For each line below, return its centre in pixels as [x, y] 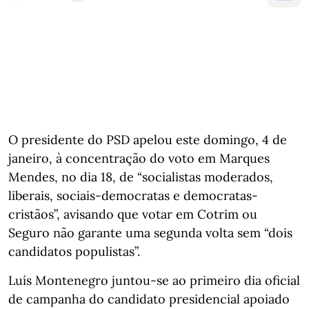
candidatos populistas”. [74, 251]
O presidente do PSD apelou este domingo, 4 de [148, 139]
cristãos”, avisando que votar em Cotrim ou [133, 214]
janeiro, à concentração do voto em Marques [139, 158]
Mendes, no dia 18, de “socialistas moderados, [141, 177]
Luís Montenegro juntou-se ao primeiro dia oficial [154, 280]
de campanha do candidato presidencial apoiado [149, 299]
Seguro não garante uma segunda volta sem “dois [150, 232]
